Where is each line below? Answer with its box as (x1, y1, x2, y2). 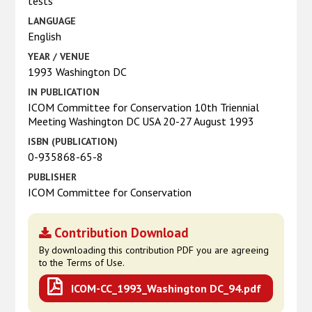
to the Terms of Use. (39, 256, 125, 269)
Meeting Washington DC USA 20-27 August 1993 (28, 114, 255, 128)
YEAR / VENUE (28, 49, 91, 63)
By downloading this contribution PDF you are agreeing (39, 243, 270, 256)
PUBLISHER (28, 170, 77, 183)
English (28, 29, 62, 43)
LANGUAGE (28, 14, 77, 27)
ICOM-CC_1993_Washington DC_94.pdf (71, 281, 262, 295)
